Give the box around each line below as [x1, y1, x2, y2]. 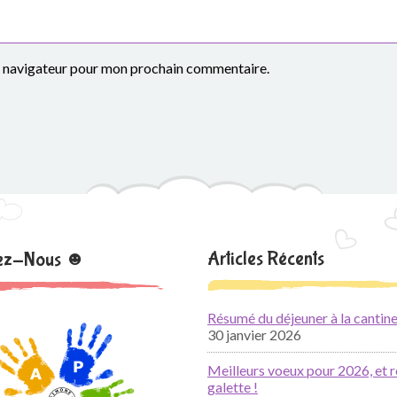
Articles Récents [207, 247, 324, 270]
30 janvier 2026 [207, 326, 301, 343]
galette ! [207, 378, 258, 395]
